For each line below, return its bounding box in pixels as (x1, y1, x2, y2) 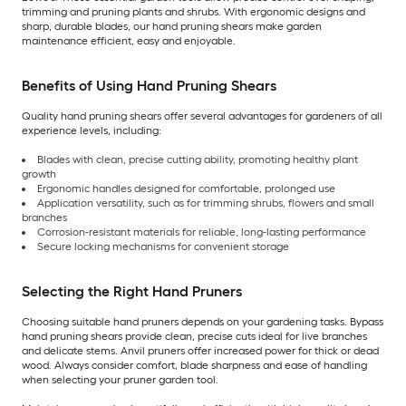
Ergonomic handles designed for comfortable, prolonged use (37, 182, 335, 196)
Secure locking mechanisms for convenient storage (37, 240, 289, 254)
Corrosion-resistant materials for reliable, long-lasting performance (37, 226, 366, 239)
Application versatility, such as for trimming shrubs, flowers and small (37, 197, 374, 210)
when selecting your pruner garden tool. (22, 373, 218, 387)
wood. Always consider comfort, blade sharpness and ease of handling (22, 359, 367, 372)
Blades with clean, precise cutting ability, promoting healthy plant (37, 153, 358, 167)
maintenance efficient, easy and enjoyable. (22, 34, 236, 48)
